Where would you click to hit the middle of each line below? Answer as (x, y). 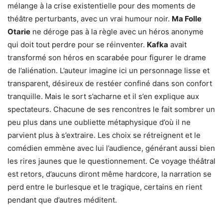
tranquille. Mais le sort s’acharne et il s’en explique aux (103, 96)
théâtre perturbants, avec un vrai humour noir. (90, 19)
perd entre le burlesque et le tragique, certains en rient (105, 187)
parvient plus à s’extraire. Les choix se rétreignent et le (104, 135)
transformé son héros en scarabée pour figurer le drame (107, 57)
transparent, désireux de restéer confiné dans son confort (110, 83)
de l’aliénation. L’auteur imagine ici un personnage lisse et (109, 70)
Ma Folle (187, 19)
